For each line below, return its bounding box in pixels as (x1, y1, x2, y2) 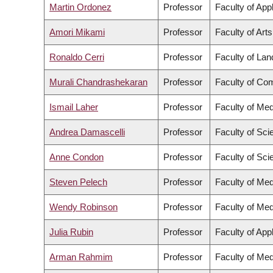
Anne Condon (49, 152, 104, 163)
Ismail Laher (49, 102, 98, 113)
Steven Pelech (49, 177, 107, 188)
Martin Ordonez (49, 2, 112, 13)
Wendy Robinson (49, 202, 118, 213)
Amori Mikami (49, 27, 105, 38)
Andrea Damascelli (49, 127, 125, 138)
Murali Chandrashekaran (49, 77, 147, 88)
